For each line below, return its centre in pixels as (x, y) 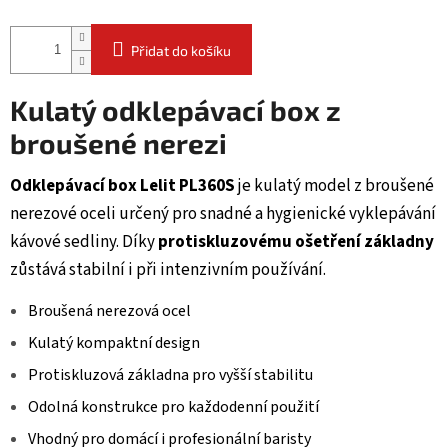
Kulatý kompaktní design (114, 343)
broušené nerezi (118, 143)
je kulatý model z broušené (334, 186)
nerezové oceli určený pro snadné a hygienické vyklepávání (223, 214)
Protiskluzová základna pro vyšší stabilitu (170, 375)
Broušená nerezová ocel (109, 311)
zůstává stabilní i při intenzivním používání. (168, 270)
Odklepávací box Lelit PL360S (122, 186)
